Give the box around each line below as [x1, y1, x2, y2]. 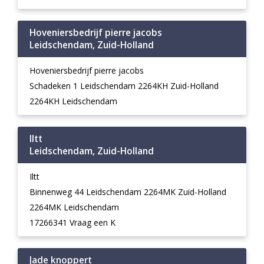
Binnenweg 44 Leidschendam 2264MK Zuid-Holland [29, 186, 226, 197]
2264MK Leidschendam [29, 202, 119, 213]
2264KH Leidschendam [29, 95, 117, 107]
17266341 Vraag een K [29, 217, 115, 228]
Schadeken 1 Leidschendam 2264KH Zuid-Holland [29, 80, 219, 91]
